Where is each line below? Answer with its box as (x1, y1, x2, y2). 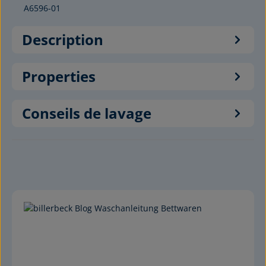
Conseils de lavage (22, 103, 151, 123)
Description (22, 30, 103, 49)
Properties (22, 66, 96, 86)
